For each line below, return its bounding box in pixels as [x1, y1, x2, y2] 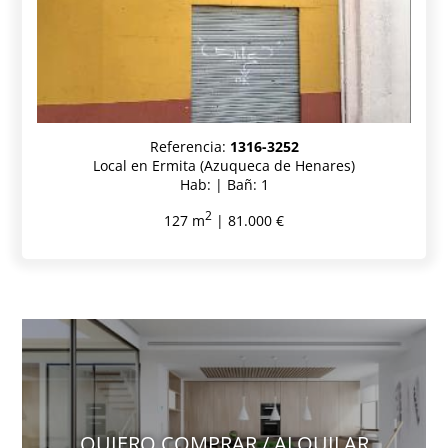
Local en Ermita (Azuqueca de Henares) [93, 156, 355, 176]
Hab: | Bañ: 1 [179, 175, 269, 195]
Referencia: [149, 137, 230, 157]
